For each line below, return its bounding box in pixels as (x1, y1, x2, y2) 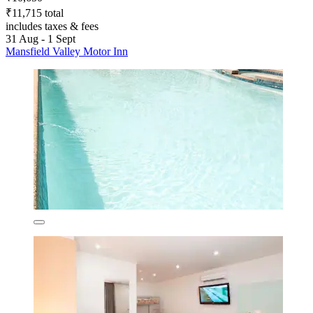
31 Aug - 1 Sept (6, 33, 75, 45)
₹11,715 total (6, 7, 64, 20)
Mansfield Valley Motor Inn (6, 45, 128, 58)
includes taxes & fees (6, 20, 99, 33)
